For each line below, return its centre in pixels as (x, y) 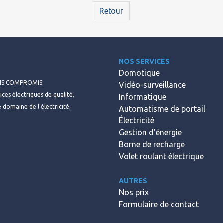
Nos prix (134, 192)
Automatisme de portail (162, 108)
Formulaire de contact (159, 204)
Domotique (139, 72)
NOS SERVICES (144, 61)
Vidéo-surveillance (152, 84)
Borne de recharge (152, 144)
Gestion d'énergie (150, 132)
